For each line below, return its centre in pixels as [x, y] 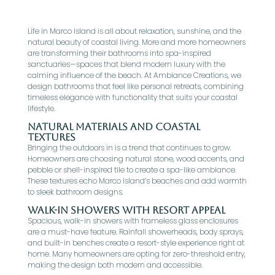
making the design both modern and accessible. [115, 265]
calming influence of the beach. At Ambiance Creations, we [134, 75]
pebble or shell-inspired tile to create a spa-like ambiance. [132, 170]
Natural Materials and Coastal [114, 127]
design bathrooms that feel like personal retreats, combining [135, 86]
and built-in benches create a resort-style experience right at [136, 243]
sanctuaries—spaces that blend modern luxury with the [126, 64]
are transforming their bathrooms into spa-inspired [119, 53]
